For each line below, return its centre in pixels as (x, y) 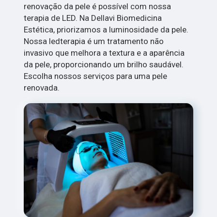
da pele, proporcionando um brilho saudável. (104, 64)
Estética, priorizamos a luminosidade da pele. (106, 29)
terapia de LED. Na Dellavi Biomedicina (93, 18)
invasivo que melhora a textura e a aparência (104, 53)
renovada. (42, 87)
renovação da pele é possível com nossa (98, 6)
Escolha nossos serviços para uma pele (96, 76)
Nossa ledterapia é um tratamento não (94, 41)
